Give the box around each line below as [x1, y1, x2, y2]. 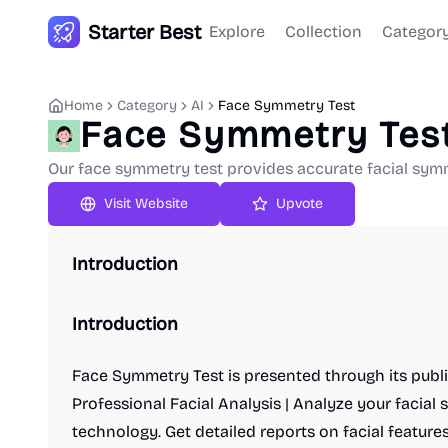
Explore [209, 22, 265, 41]
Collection [285, 22, 362, 41]
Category [117, 97, 177, 114]
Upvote [276, 195, 323, 212]
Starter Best [88, 20, 201, 44]
